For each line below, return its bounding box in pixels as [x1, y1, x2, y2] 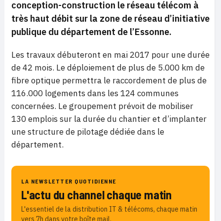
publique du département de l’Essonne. [11, 26, 172, 37]
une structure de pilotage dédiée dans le [11, 126, 164, 137]
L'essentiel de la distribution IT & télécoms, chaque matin [21, 205, 197, 214]
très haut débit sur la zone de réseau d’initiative [11, 13, 210, 24]
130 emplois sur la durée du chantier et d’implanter [11, 113, 207, 124]
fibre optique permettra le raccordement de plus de [11, 75, 207, 86]
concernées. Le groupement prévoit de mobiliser [11, 101, 193, 111]
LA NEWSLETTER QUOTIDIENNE [21, 178, 116, 184]
